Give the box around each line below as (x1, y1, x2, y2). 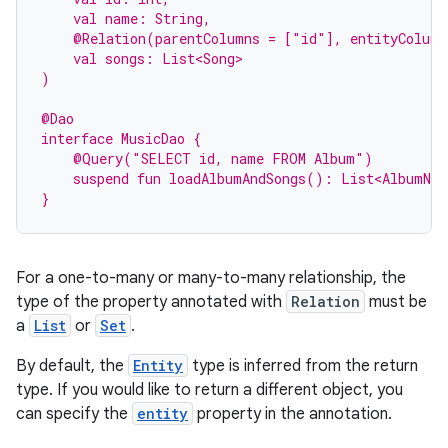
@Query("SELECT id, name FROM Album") (41, 149, 373, 168)
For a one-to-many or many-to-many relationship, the (16, 268, 406, 288)
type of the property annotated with (16, 292, 286, 312)
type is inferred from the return (188, 356, 418, 376)
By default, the (16, 356, 128, 376)
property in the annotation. (193, 404, 392, 424)
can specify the (16, 404, 132, 424)
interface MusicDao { (41, 129, 201, 148)
